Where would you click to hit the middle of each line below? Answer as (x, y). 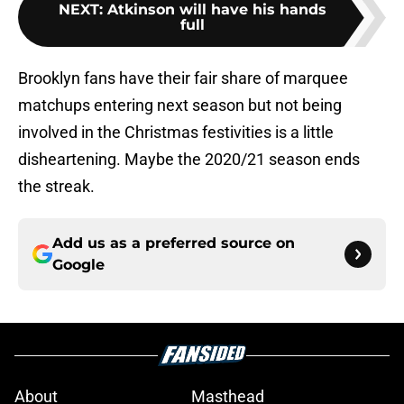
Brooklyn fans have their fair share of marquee (183, 78)
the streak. (56, 187)
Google (78, 265)
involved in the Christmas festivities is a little (176, 133)
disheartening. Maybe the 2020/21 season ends (189, 160)
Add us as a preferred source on (174, 243)
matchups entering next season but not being (180, 106)
